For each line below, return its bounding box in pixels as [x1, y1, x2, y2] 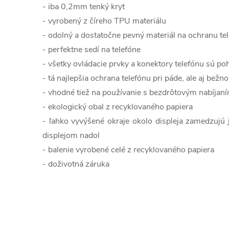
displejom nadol [42, 130, 100, 141]
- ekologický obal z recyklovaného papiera [42, 101, 193, 112]
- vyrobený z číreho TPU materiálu [42, 15, 166, 27]
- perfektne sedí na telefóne [42, 44, 141, 55]
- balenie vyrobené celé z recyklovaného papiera [42, 144, 214, 155]
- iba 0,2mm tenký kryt [42, 1, 125, 12]
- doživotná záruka [42, 158, 109, 170]
